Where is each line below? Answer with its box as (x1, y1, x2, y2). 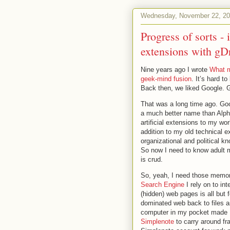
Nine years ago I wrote (141, 65, 209, 73)
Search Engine (141, 180, 184, 188)
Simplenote (141, 217, 174, 225)
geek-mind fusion (141, 74, 191, 83)
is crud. (141, 155, 163, 163)
